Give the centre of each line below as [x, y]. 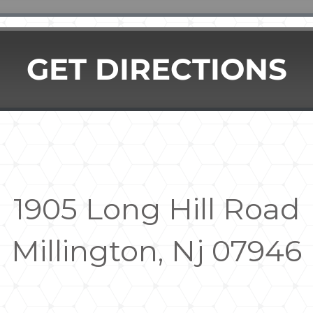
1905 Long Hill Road [156, 209]
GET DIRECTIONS [156, 69]
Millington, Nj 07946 [156, 251]
